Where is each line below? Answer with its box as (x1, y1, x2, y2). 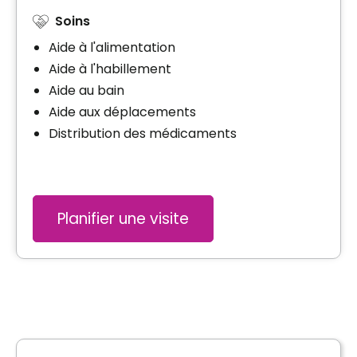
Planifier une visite (57, 207, 189, 229)
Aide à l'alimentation (49, 37, 175, 57)
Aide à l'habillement (49, 59, 171, 78)
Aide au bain (49, 80, 124, 100)
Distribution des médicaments (49, 124, 237, 143)
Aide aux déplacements (49, 102, 196, 121)
